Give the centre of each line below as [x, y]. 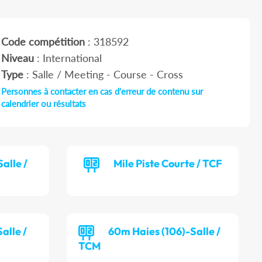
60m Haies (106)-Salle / [165, 232]
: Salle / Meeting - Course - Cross [103, 75]
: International [68, 58]
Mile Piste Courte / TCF [168, 164]
